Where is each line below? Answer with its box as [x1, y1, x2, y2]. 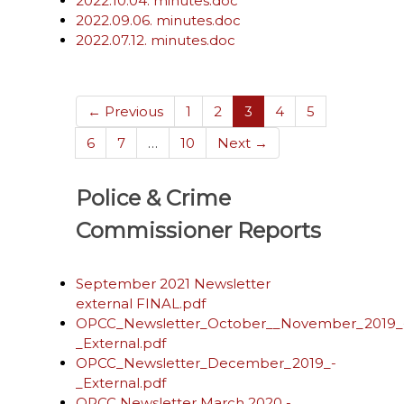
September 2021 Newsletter [76, 275, 271, 292]
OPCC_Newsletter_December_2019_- [76, 354, 336, 372]
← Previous [87, 103, 163, 120]
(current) [252, 102, 312, 119]
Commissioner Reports [76, 217, 321, 243]
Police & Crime [76, 185, 231, 211]
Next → [217, 134, 268, 151]
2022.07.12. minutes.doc [76, 32, 235, 49]
